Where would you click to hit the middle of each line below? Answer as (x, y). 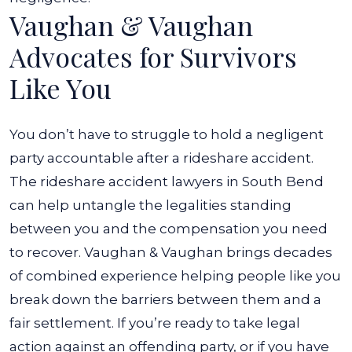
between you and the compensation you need (169, 229)
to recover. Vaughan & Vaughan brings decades (171, 252)
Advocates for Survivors (153, 57)
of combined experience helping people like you (175, 276)
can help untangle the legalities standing (150, 205)
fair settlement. (62, 323)
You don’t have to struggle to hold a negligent (167, 134)
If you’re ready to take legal (209, 323)
